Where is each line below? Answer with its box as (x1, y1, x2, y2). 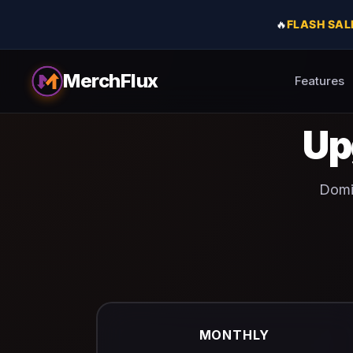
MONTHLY (199, 327, 270, 343)
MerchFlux (63, 69, 158, 92)
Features (294, 73, 344, 88)
